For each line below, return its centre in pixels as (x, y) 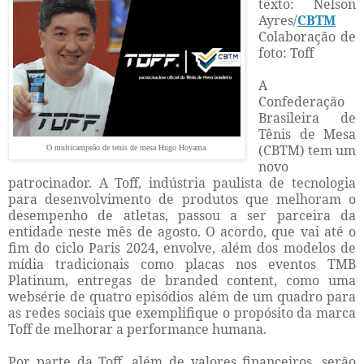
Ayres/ (278, 21)
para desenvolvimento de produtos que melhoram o (182, 199)
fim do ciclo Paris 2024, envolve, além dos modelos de (182, 248)
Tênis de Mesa (307, 134)
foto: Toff (286, 53)
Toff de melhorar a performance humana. (137, 329)
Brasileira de (307, 118)
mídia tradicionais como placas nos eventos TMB (182, 264)
